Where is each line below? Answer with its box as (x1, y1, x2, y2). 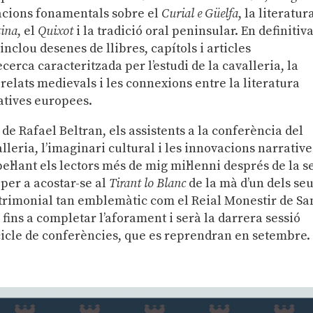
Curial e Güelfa (161, 5, 239, 22)
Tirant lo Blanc (109, 175, 187, 191)
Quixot (38, 22, 74, 39)
